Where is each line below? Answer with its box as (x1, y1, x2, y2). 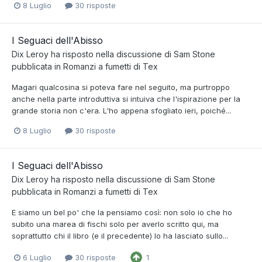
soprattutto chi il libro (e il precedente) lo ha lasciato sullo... (12, 231, 228, 241)
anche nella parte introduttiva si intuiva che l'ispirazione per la (12, 94, 240, 104)
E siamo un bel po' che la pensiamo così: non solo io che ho (12, 208, 232, 218)
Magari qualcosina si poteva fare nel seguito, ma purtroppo (12, 82, 230, 92)
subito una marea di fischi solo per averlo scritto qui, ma (12, 219, 219, 229)
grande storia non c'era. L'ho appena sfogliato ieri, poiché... (12, 105, 231, 115)
